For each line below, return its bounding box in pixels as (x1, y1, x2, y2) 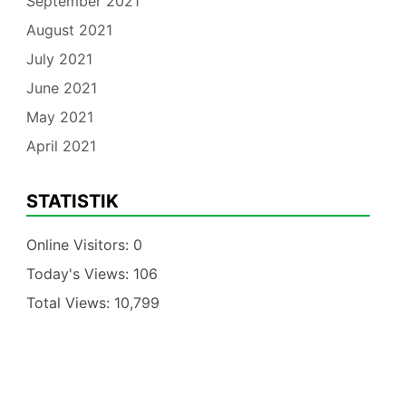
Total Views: (25, 294, 114, 313)
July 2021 (25, 50, 92, 69)
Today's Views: (25, 265, 133, 284)
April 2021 (25, 137, 96, 156)
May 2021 (25, 108, 93, 127)
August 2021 (25, 21, 112, 40)
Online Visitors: (25, 236, 133, 255)
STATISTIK (25, 190, 119, 213)
